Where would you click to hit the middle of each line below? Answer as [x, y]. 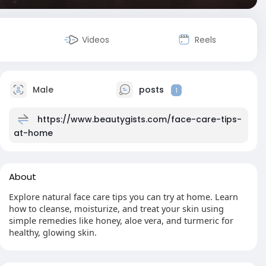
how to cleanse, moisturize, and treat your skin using [116, 208]
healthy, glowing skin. [53, 232]
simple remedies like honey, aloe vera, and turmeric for [121, 220]
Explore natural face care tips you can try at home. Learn [123, 197]
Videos [96, 40]
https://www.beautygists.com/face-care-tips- [140, 119]
